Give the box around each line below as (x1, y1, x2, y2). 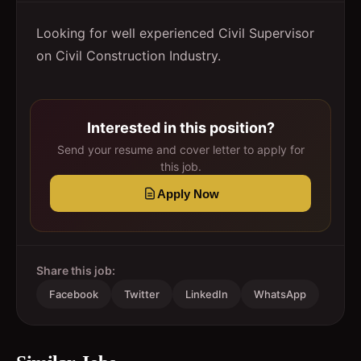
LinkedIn (185, 288, 228, 301)
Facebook (49, 288, 98, 301)
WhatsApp (254, 288, 306, 301)
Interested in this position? (86, 119, 275, 136)
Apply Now (156, 186, 219, 201)
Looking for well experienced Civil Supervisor (36, 25, 314, 41)
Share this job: (36, 263, 115, 277)
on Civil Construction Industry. (36, 48, 221, 64)
